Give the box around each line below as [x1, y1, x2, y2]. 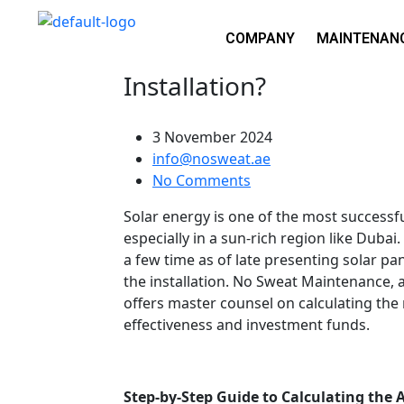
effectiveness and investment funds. [124, 314, 370, 335]
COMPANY [225, 30, 295, 47]
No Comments [152, 170, 251, 190]
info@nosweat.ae [152, 148, 271, 169]
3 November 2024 [152, 126, 272, 147]
